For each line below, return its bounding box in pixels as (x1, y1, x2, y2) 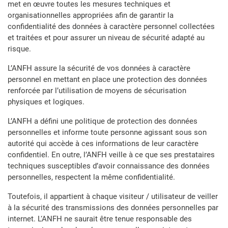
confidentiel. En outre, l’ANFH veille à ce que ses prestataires (8, 150, 215, 159)
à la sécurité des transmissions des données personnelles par (8, 203, 218, 212)
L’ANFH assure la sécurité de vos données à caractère (8, 64, 190, 73)
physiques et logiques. (8, 97, 84, 106)
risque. (8, 44, 31, 53)
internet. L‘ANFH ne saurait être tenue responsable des (8, 214, 192, 223)
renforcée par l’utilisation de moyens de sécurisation (8, 86, 186, 95)
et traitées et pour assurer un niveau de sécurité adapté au (8, 33, 205, 42)
